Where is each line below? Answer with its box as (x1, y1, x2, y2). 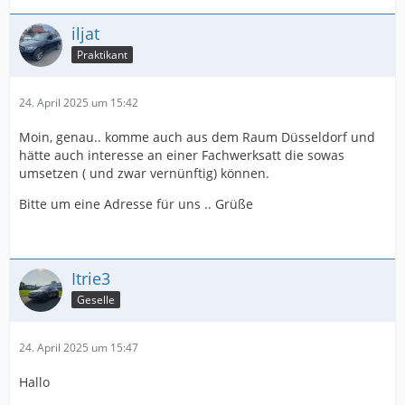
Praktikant (77, 46, 127, 62)
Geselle (77, 291, 115, 307)
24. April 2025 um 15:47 (19, 339, 138, 355)
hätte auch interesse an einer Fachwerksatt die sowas (19, 146, 344, 164)
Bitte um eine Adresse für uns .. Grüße (19, 194, 253, 212)
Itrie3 (71, 267, 110, 289)
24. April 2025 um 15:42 (19, 94, 138, 110)
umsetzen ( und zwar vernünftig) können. (19, 164, 269, 182)
